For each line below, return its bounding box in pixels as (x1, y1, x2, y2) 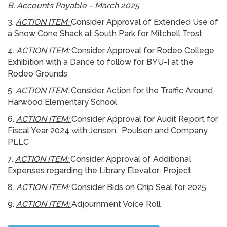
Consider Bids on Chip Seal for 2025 (71, 182, 208, 192)
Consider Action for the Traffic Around (71, 85, 213, 95)
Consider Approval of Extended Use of (71, 17, 218, 27)
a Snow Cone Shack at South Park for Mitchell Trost (8, 28, 204, 39)
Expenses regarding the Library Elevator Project (8, 165, 193, 175)
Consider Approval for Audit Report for (71, 113, 218, 124)
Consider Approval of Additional (70, 154, 191, 164)
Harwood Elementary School (8, 97, 119, 107)
